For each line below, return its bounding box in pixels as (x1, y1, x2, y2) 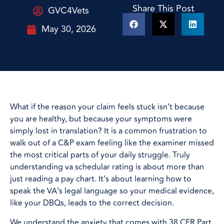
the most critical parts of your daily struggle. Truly (10, 149, 190, 161)
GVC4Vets (48, 3, 89, 18)
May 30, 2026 (41, 22, 96, 36)
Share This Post (132, 1, 194, 16)
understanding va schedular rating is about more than (10, 161, 204, 173)
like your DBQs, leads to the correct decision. (10, 197, 174, 209)
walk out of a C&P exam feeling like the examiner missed (10, 137, 214, 149)
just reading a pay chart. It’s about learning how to (10, 173, 191, 185)
